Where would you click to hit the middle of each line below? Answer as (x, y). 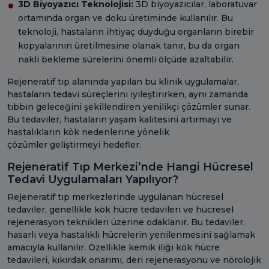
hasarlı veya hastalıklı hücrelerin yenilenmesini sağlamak (131, 234)
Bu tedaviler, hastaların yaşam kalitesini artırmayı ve (119, 119)
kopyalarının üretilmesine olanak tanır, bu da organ (129, 45)
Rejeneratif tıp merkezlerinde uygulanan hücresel (115, 197)
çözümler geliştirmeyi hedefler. (74, 144)
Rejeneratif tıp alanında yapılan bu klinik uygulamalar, (123, 81)
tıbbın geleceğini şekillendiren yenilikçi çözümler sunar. (129, 107)
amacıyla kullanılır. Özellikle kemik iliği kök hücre (113, 247)
